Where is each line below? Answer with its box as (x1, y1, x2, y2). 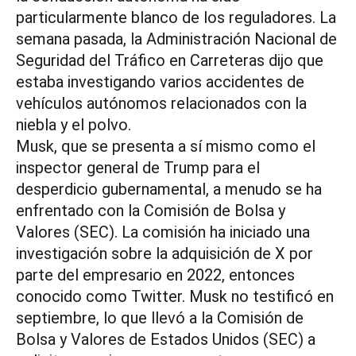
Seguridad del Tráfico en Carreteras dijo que (16, 51, 323, 71)
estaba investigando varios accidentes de (16, 72, 304, 92)
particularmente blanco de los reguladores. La (16, 8, 336, 28)
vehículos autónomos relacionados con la (16, 94, 307, 114)
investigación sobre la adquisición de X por (16, 244, 313, 264)
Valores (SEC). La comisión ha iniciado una (16, 222, 310, 242)
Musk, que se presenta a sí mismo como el (16, 137, 315, 157)
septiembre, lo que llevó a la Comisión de (16, 308, 304, 328)
